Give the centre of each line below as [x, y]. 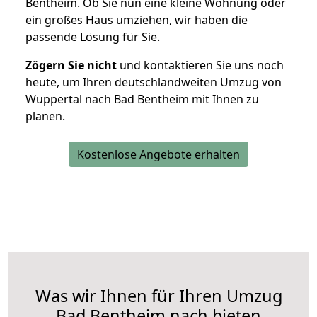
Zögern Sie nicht [71, 65]
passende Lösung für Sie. [93, 37]
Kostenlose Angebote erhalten [158, 155]
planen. [45, 116]
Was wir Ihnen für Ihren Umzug [158, 296]
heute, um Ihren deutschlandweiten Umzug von [154, 82]
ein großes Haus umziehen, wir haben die [137, 20]
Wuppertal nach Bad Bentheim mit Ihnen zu [142, 99]
